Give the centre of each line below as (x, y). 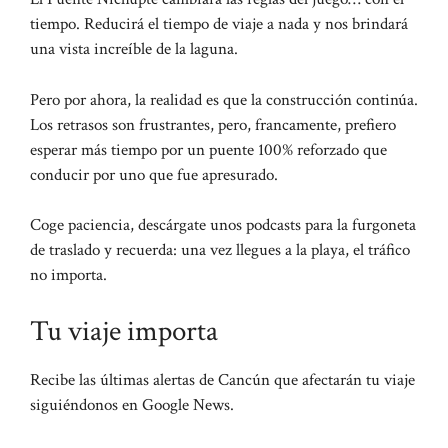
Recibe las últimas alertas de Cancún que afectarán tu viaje (222, 379)
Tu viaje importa (124, 330)
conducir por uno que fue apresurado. (154, 174)
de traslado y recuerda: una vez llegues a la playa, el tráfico (220, 250)
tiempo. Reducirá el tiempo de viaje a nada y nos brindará (219, 24)
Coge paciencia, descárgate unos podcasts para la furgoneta (223, 225)
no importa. (68, 275)
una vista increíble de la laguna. (134, 49)
